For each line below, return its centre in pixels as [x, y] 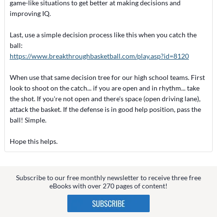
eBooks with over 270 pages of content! [108, 186]
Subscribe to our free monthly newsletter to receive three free [108, 177]
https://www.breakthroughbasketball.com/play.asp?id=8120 [99, 56]
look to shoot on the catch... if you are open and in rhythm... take [104, 88]
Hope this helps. [33, 141]
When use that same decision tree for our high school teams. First [107, 77]
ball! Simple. [28, 120]
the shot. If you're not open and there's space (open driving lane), [105, 99]
